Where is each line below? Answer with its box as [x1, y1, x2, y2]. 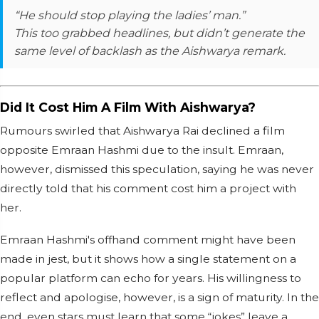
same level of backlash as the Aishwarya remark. [14, 44, 286, 58]
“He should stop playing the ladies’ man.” [14, 9, 245, 22]
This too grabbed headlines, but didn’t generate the [14, 26, 305, 40]
